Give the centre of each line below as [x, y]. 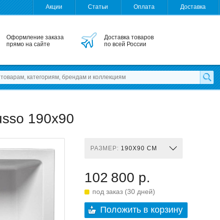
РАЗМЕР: [106, 148]
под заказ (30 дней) [124, 192]
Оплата [144, 7]
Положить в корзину [141, 210]
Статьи [98, 7]
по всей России [125, 44]
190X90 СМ [139, 148]
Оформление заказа [35, 37]
